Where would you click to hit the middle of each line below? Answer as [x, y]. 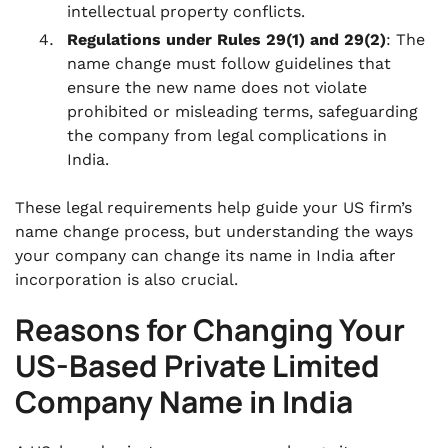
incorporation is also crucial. [126, 279]
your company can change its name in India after [205, 255]
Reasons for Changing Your [210, 329]
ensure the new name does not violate [217, 87]
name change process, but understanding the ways [214, 231]
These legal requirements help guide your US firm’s [213, 207]
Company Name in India [184, 401]
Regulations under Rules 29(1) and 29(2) [226, 39]
